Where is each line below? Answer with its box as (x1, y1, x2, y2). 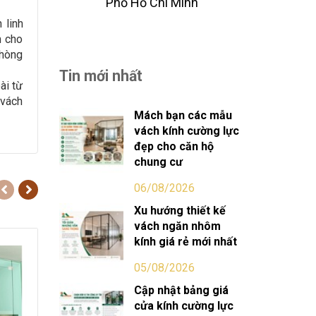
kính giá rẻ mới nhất (134, 235, 238, 248)
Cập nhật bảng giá (134, 284, 229, 297)
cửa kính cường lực (134, 299, 234, 312)
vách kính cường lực (134, 124, 240, 138)
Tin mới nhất (59, 67, 142, 85)
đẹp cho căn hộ (134, 140, 214, 153)
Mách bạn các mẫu (134, 109, 233, 122)
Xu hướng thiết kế (134, 204, 226, 217)
